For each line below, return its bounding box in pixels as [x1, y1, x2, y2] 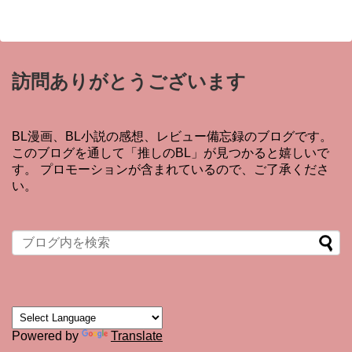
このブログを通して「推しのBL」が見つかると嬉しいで [12, 145, 329, 159]
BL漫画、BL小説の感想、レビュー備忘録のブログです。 [12, 129, 332, 143]
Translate [111, 328, 163, 343]
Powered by [12, 328, 82, 343]
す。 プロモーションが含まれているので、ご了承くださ [12, 162, 329, 176]
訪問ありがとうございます [12, 70, 246, 92]
